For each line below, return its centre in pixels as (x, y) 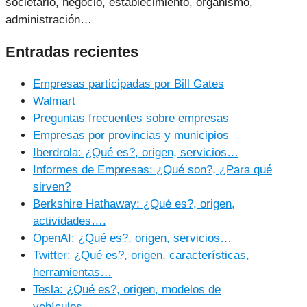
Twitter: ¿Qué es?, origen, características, (141, 256)
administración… (49, 19)
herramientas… (72, 273)
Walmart (54, 101)
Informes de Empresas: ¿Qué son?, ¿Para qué (152, 170)
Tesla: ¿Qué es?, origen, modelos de (127, 290)
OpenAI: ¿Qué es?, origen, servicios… (132, 238)
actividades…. (70, 221)
